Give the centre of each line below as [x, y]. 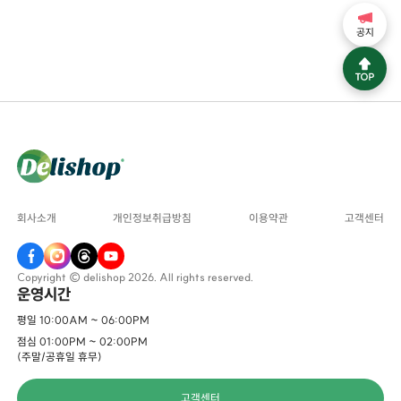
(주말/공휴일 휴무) [60, 356]
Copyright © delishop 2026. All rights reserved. [136, 277]
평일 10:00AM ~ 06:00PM [84, 320]
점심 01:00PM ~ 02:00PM [83, 341]
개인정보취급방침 [153, 218]
